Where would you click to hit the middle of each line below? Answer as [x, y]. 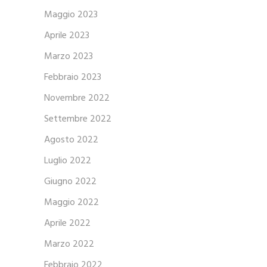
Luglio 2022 [68, 161]
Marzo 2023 [69, 57]
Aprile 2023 [67, 36]
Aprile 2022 [67, 224]
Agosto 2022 [71, 140]
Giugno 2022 [70, 182]
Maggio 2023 [71, 15]
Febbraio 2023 [73, 78]
